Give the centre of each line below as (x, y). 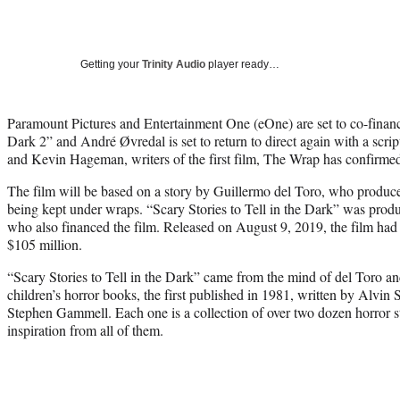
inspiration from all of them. (85, 329)
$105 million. (45, 244)
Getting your (111, 64)
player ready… (242, 64)
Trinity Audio (174, 64)
